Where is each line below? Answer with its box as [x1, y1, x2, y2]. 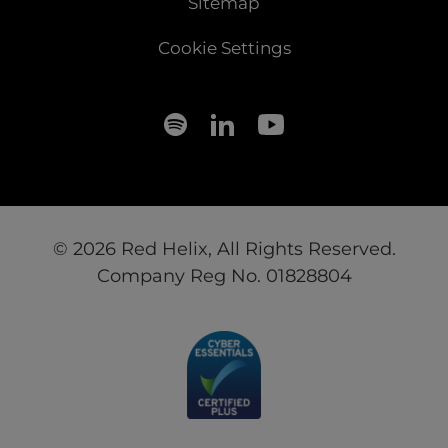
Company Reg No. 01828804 [96, 265, 352, 288]
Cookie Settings [157, 38, 291, 59]
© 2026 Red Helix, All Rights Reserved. [52, 238, 396, 261]
